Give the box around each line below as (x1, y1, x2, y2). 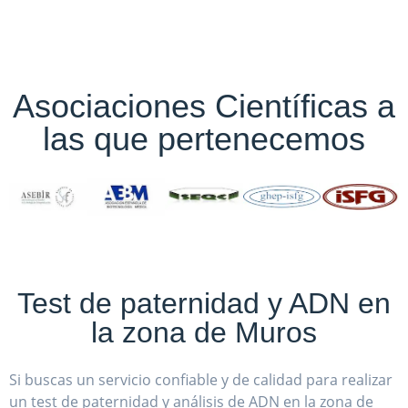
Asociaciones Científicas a (13, 87, 395, 125)
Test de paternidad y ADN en (17, 287, 391, 321)
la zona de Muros (91, 316, 317, 350)
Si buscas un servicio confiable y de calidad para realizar (9, 370, 393, 391)
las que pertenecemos (43, 119, 365, 158)
